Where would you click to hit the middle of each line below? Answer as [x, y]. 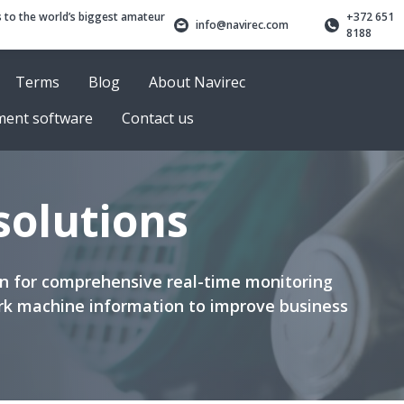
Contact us [158, 118]
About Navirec [197, 82]
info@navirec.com [243, 24]
